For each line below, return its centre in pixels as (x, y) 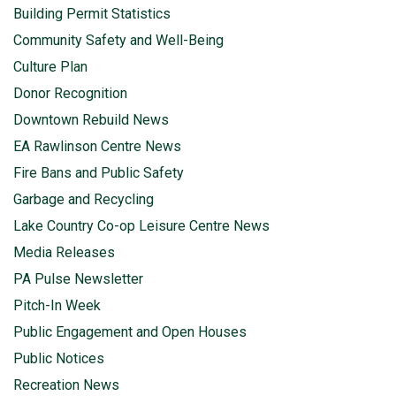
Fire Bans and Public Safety (99, 173)
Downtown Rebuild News (91, 120)
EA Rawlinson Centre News (97, 146)
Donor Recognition (70, 93)
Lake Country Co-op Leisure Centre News (141, 226)
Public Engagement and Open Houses (130, 332)
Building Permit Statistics (92, 14)
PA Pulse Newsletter (78, 279)
